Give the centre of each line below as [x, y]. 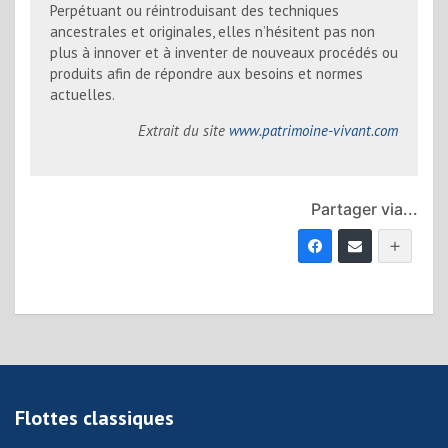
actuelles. [82, 94]
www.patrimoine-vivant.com [313, 130]
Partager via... [364, 208]
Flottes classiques [94, 417]
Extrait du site [183, 130]
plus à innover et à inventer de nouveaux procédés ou [224, 52]
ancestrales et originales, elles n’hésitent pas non [212, 31]
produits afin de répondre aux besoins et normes [206, 73]
